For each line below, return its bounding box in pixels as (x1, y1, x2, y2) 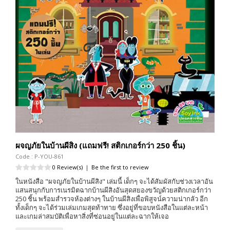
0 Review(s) (52, 163, 83, 171)
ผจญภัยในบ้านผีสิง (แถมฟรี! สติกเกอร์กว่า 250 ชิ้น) (15, 140, 185, 151)
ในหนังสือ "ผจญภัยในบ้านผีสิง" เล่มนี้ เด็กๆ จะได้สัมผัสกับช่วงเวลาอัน (15, 177, 213, 186)
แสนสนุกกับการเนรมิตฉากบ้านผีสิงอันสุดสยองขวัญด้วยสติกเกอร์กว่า (15, 185, 211, 195)
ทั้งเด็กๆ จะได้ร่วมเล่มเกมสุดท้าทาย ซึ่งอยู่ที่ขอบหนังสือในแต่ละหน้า (15, 203, 208, 213)
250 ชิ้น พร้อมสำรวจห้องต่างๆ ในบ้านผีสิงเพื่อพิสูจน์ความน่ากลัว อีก (15, 194, 208, 204)
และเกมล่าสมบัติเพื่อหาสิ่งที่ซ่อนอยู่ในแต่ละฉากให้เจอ (15, 212, 169, 221)
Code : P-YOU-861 (15, 152, 64, 161)
